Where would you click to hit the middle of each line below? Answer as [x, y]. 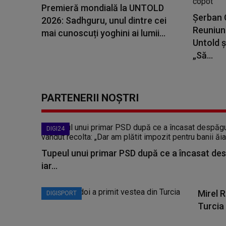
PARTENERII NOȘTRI [90, 98]
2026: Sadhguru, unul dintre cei [104, 20]
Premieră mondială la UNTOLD [103, 8]
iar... [49, 166]
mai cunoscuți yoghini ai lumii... [103, 33]
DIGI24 [55, 129]
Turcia [211, 206]
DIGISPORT [62, 193]
